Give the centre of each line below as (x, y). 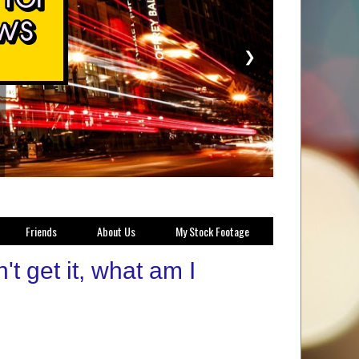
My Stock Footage (212, 231)
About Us (116, 231)
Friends (41, 231)
